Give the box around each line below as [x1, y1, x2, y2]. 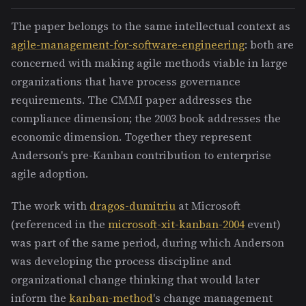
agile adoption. [11, 165, 88, 181]
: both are [245, 36, 294, 52]
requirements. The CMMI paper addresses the [11, 92, 252, 107]
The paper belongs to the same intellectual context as [11, 18, 290, 33]
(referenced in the [11, 216, 108, 232]
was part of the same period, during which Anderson [11, 234, 284, 250]
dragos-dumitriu [89, 197, 176, 213]
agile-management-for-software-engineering [11, 36, 245, 52]
